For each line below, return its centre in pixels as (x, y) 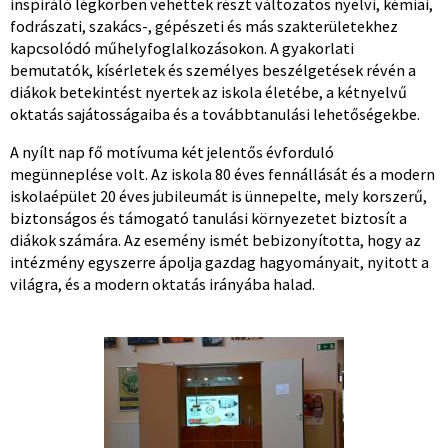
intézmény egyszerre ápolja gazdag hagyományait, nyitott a (219, 261)
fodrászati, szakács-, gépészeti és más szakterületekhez (204, 25)
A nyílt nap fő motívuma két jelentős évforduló (172, 151)
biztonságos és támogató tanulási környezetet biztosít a (208, 217)
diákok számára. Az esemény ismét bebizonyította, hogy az (215, 239)
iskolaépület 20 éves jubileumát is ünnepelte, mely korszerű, (218, 195)
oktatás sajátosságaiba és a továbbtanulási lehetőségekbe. (215, 113)
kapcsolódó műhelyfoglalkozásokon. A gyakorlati (182, 47)
